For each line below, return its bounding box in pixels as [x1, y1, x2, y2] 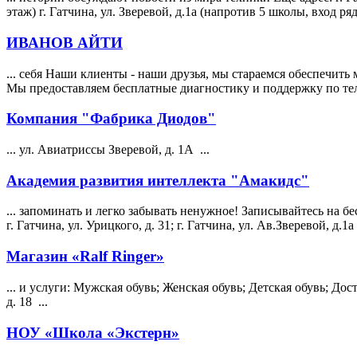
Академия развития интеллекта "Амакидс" [6, 171, 309, 189]
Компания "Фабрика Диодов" [6, 110, 216, 127]
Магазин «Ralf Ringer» [6, 248, 164, 265]
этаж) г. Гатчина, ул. [6, 5, 119, 19]
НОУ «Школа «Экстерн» [6, 324, 179, 341]
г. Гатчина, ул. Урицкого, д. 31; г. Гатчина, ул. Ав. [6, 218, 276, 233]
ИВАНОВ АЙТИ [6, 33, 123, 51]
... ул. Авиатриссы [6, 143, 108, 157]
